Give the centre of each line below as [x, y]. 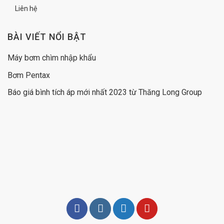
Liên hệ [26, 9]
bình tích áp [55, 92]
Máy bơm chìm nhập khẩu [52, 58]
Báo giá [21, 92]
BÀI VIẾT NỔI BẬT [47, 37]
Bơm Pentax [29, 75]
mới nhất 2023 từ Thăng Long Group [138, 92]
